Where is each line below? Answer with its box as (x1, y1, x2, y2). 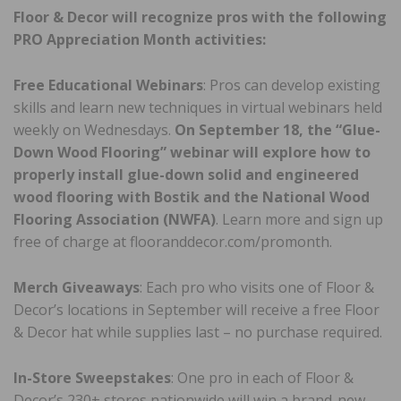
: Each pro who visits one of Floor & (140, 277, 374, 298)
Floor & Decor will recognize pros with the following (13, 7, 387, 28)
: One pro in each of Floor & (171, 368, 354, 388)
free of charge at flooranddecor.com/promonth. (13, 232, 332, 252)
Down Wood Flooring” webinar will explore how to (13, 142, 371, 163)
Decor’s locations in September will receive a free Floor (13, 300, 380, 320)
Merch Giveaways (13, 277, 140, 298)
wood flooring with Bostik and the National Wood (13, 187, 370, 208)
